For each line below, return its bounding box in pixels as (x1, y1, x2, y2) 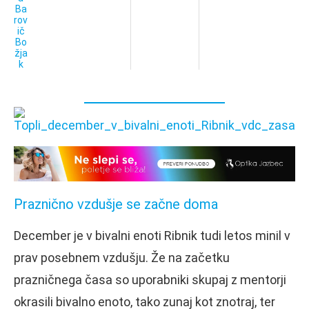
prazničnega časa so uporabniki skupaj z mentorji (14, 272, 286, 287)
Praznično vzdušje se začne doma (14, 195, 218, 212)
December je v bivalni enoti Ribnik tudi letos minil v (14, 228, 290, 243)
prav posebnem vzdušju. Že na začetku (14, 250, 230, 265)
